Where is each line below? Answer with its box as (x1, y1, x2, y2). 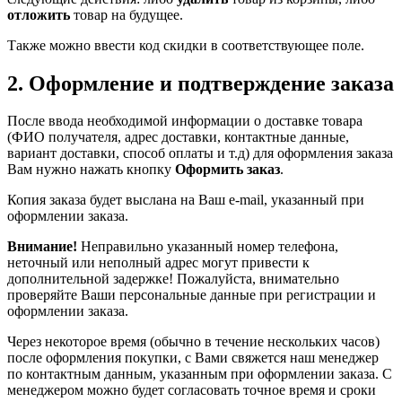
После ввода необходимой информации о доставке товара (7, 113, 363, 129)
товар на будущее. (70, 6, 183, 22)
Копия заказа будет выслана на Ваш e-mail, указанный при (7, 192, 364, 208)
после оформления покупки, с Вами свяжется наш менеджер (7, 350, 379, 366)
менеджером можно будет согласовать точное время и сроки (7, 382, 376, 398)
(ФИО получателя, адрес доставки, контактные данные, (7, 129, 349, 145)
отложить (7, 6, 70, 22)
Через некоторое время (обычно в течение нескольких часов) (7, 334, 380, 350)
